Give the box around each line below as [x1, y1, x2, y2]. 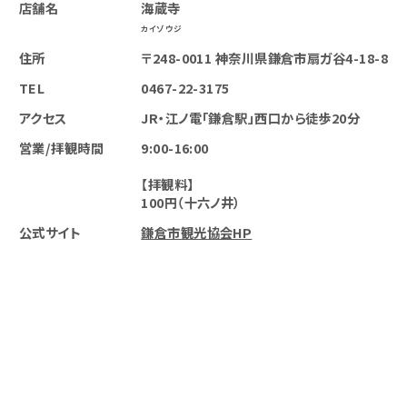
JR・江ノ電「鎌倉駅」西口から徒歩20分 [141, 108, 361, 128]
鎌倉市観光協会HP [141, 223, 253, 243]
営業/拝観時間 [18, 138, 104, 158]
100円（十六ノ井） [141, 193, 241, 213]
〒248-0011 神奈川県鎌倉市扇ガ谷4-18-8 [141, 47, 388, 67]
